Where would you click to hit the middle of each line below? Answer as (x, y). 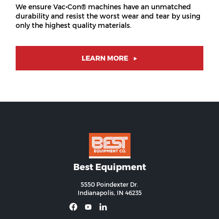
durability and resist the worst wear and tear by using (108, 16)
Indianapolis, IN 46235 (109, 193)
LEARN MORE (105, 58)
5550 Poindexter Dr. (109, 184)
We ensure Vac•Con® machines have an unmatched (103, 7)
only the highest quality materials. (74, 25)
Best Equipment (109, 167)
